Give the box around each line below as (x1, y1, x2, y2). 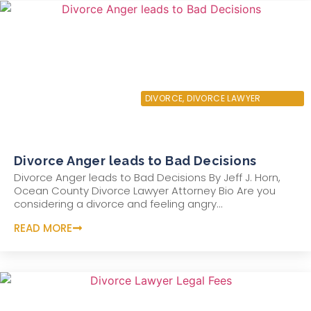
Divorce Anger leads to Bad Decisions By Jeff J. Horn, (14, 170, 280, 185)
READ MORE (14, 220, 72, 235)
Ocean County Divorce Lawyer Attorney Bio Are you (14, 183, 276, 199)
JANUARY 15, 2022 (22, 91, 94, 103)
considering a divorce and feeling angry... (14, 196, 223, 212)
